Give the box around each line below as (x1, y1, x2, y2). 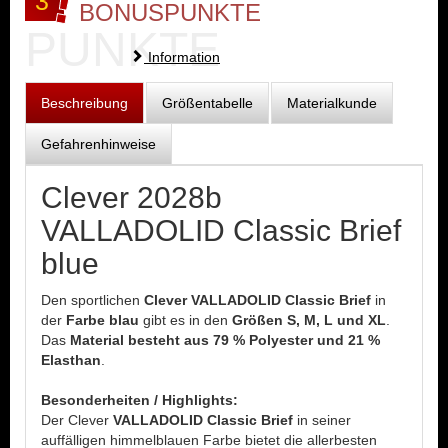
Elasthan (41, 352, 101, 368)
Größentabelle (162, 95, 253, 111)
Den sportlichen (41, 292, 144, 308)
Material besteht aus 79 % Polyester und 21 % (70, 332, 380, 348)
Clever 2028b (41, 181, 222, 214)
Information (144, 49, 220, 65)
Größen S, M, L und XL (232, 312, 386, 328)
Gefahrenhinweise (41, 136, 156, 152)
